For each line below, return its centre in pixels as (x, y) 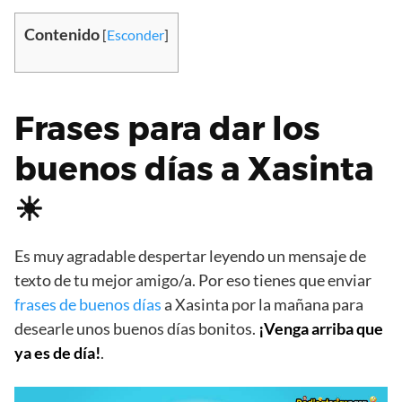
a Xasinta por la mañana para (262, 304)
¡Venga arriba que (321, 328)
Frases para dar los (167, 128)
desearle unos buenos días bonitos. (136, 328)
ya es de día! (57, 352)
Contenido (62, 34)
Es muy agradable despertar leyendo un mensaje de (190, 255)
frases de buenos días (88, 304)
